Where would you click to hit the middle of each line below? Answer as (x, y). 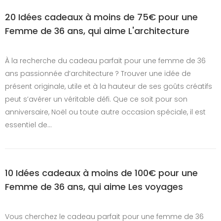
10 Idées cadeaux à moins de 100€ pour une (101, 173)
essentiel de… (28, 125)
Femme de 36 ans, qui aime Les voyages (94, 186)
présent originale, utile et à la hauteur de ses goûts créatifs (109, 86)
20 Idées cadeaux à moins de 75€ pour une (101, 17)
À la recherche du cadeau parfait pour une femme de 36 (105, 60)
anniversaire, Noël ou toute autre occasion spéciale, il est (105, 112)
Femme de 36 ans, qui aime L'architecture (97, 31)
